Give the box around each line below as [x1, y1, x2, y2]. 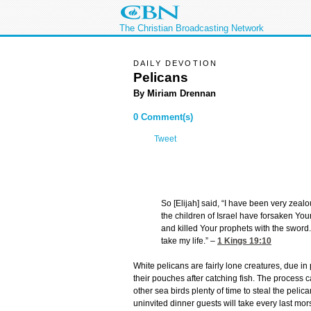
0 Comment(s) [133, 112, 193, 123]
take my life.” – [161, 236, 217, 246]
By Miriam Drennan [133, 87, 216, 99]
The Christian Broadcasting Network [119, 23, 264, 33]
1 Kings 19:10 [217, 236, 271, 246]
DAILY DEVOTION [133, 59, 218, 67]
